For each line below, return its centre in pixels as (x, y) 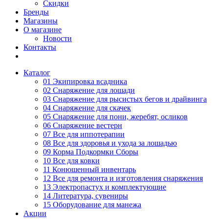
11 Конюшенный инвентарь (89, 169)
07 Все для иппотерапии (84, 134)
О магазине (43, 30)
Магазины (41, 21)
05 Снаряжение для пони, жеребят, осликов (115, 117)
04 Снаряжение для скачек (87, 108)
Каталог (37, 73)
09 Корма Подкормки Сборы (91, 152)
